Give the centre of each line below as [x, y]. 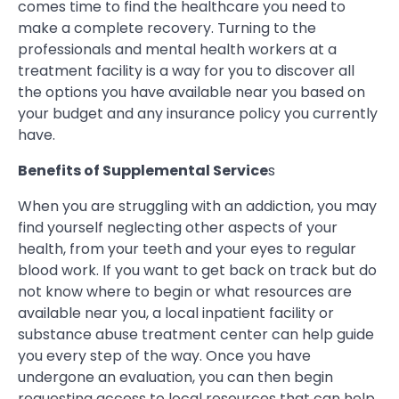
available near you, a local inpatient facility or [176, 313]
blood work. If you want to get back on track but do [197, 270]
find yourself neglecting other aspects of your [178, 227]
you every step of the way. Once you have [164, 355]
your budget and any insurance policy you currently [198, 113]
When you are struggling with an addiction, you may [197, 206]
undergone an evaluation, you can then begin [175, 377]
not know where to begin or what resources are [185, 291]
